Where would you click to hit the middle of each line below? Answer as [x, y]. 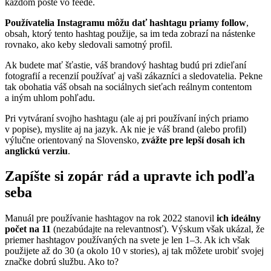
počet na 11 [28, 229]
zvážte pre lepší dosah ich [193, 140]
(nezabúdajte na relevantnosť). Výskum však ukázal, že [158, 229]
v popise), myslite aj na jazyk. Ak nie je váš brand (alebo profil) [126, 129]
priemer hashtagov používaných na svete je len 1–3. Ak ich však [127, 240]
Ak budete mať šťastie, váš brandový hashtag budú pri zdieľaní [126, 65]
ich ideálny [239, 218]
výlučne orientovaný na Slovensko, [73, 140]
